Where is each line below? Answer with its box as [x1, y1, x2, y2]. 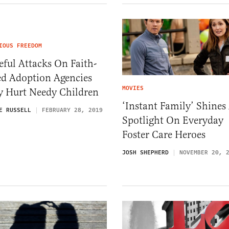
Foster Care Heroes [122, 128, 205, 142]
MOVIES [122, 84, 144, 93]
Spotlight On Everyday [122, 114, 223, 127]
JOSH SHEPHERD [122, 148, 169, 157]
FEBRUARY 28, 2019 [42, 105, 103, 114]
